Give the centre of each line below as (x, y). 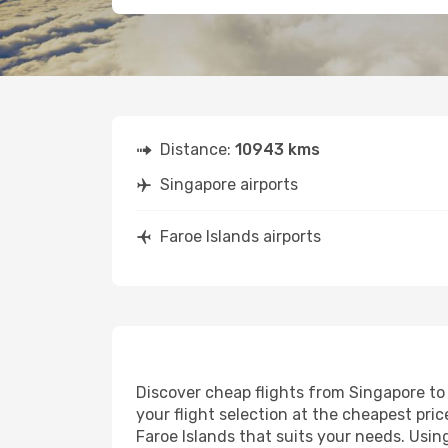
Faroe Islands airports (240, 236)
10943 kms (277, 149)
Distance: (197, 149)
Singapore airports (229, 184)
